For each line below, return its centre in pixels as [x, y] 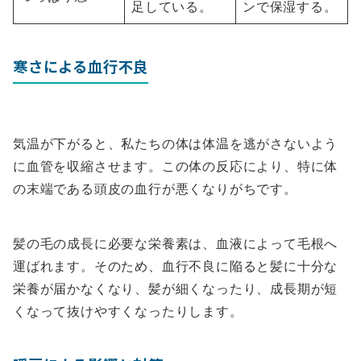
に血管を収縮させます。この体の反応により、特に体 [176, 166]
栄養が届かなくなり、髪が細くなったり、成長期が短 [176, 289]
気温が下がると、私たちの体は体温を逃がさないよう [176, 144]
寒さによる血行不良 [81, 66]
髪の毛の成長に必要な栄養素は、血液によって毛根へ [176, 244]
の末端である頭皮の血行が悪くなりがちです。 [155, 189]
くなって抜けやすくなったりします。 [128, 311]
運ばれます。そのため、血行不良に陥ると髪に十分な [176, 266]
